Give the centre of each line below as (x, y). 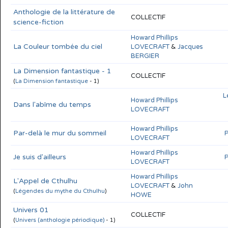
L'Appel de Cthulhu (45, 181)
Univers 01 (31, 210)
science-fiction (38, 22)
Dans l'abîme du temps (52, 104)
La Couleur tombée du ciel (58, 46)
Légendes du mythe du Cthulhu (60, 191)
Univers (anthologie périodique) (60, 220)
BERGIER (145, 56)
